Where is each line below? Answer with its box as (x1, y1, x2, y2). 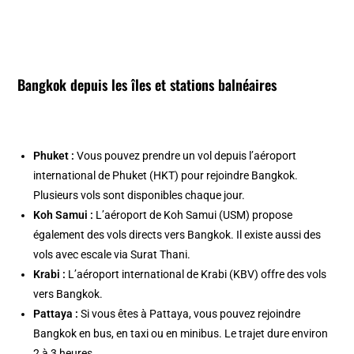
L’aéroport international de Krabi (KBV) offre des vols (66, 267, 327, 281)
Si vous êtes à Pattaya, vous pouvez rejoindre (78, 307, 301, 320)
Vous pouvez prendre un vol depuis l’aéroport (74, 149, 297, 162)
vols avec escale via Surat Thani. (33, 247, 191, 261)
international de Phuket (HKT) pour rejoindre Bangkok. (33, 168, 299, 182)
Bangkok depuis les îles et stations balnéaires (17, 73, 281, 95)
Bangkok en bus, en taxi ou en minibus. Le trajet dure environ (33, 326, 329, 340)
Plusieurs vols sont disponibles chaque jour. (33, 188, 246, 201)
